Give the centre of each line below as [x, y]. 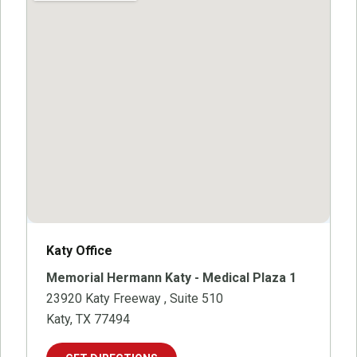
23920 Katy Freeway [105, 298]
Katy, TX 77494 [88, 319]
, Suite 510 [194, 298]
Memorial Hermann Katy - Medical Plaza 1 [171, 277]
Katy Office [79, 250]
